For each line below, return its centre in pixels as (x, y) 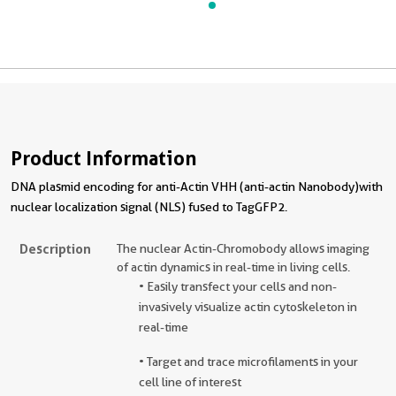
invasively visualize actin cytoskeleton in (248, 307)
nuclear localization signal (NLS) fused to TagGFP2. (149, 207)
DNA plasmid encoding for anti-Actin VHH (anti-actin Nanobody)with (197, 187)
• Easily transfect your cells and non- (238, 287)
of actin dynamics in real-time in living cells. (233, 267)
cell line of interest (190, 382)
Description (55, 249)
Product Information (103, 159)
